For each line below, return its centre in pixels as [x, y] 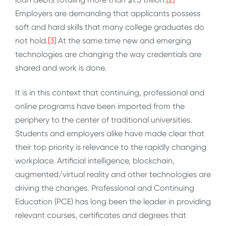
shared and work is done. [61, 68]
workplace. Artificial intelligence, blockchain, [95, 160]
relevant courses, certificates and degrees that [101, 215]
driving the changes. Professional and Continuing [105, 188]
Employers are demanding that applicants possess [108, 13]
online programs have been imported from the [100, 106]
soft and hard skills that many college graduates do [110, 27]
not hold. [32, 40]
